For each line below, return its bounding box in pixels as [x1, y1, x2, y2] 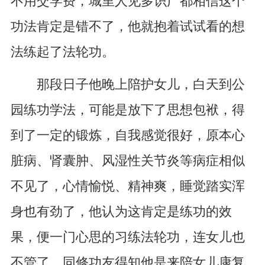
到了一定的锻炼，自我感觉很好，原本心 [10, 128, 245, 143]
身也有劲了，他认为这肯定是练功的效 [10, 204, 232, 219]
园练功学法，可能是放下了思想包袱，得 [10, 102, 245, 117]
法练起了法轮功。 [10, 44, 115, 59]
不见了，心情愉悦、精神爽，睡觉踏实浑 [10, 179, 245, 193]
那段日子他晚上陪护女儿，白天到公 [10, 77, 245, 92]
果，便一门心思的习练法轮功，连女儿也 [10, 230, 245, 244]
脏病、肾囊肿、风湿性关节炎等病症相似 [10, 153, 245, 168]
